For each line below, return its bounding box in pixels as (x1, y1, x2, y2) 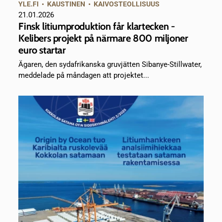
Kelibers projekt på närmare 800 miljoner (18, 32, 188, 45)
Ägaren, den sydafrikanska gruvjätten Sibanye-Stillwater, (18, 60, 202, 69)
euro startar (18, 44, 66, 56)
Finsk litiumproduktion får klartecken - (18, 20, 175, 33)
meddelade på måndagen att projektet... (18, 71, 150, 80)
